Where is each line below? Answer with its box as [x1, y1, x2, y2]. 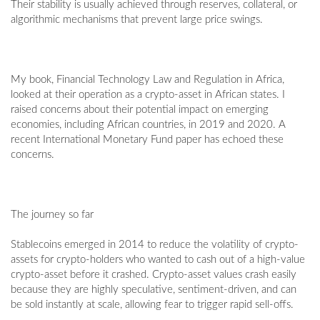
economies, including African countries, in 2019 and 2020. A [11, 119, 286, 131]
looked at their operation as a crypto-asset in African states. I [11, 89, 285, 101]
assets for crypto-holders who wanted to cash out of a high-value [11, 254, 305, 266]
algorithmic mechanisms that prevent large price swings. [11, 14, 263, 26]
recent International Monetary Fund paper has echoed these [11, 134, 284, 146]
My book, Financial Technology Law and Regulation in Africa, [11, 74, 284, 86]
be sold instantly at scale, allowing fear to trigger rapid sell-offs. [11, 299, 294, 311]
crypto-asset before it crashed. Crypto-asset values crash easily [11, 269, 296, 281]
